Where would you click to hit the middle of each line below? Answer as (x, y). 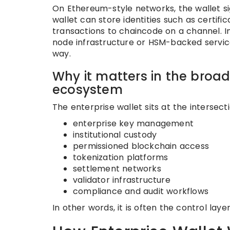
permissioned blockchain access (141, 146)
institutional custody (115, 135)
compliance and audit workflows (141, 191)
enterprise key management (133, 123)
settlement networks (117, 169)
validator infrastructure (122, 180)
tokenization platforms (121, 157)
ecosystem (88, 90)
